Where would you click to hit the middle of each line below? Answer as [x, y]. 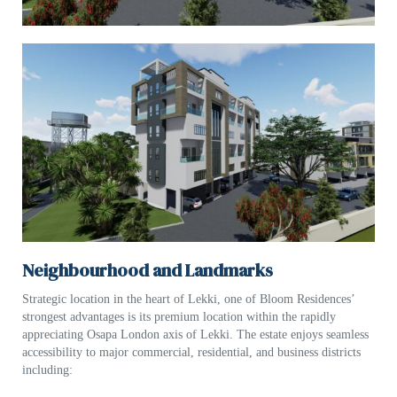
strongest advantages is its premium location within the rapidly [179, 317]
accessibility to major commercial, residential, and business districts [191, 353]
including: [47, 370]
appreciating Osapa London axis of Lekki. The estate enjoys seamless [195, 335]
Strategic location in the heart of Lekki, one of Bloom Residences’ [188, 300]
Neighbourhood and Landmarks [148, 271]
